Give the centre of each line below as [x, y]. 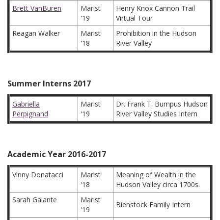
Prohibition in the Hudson [156, 33]
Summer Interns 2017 [49, 83]
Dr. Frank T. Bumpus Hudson [162, 104]
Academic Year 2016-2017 [57, 154]
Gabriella [26, 104]
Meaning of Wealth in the [156, 175]
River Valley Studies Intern [157, 114]
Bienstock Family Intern [153, 205]
